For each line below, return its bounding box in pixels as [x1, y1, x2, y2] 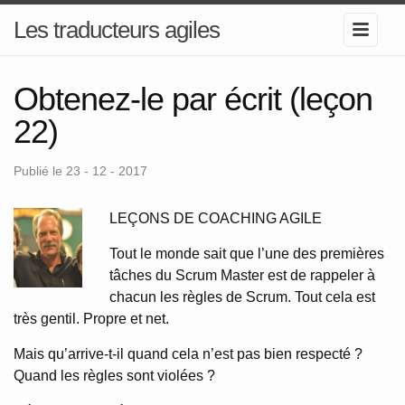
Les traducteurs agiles [14, 16, 220, 43]
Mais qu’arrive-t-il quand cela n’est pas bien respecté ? [14, 346, 363, 362]
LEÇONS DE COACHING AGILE [109, 211, 322, 226]
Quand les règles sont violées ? [14, 368, 215, 383]
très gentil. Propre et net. [14, 311, 169, 326]
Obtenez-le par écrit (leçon [14, 80, 372, 118]
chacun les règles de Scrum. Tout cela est [109, 289, 375, 305]
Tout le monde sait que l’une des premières [109, 246, 384, 261]
